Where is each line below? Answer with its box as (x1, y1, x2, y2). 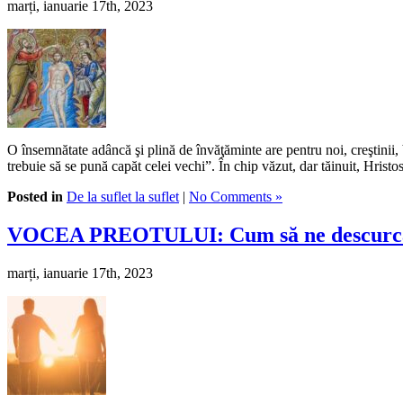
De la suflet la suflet (67, 189, 179, 205)
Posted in (7, 189, 63, 205)
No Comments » (189, 189, 282, 205)
